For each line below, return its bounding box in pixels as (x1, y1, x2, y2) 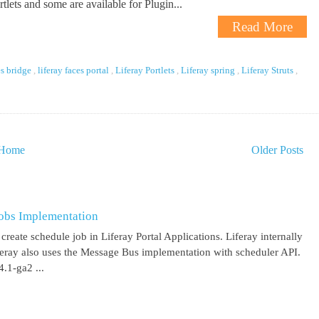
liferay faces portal (38, 65, 111, 75)
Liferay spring (181, 65, 237, 75)
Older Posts (251, 144, 303, 156)
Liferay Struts (241, 65, 296, 75)
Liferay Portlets (115, 65, 177, 75)
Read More (231, 19, 293, 34)
